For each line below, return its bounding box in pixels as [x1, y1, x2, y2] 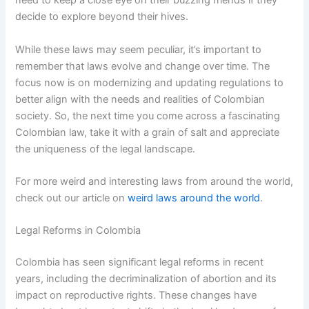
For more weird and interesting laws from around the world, [15, 175, 294, 188]
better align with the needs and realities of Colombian [15, 92, 266, 106]
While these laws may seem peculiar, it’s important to [15, 43, 262, 56]
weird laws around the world [128, 192, 261, 204]
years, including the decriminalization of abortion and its [15, 272, 277, 286]
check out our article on [15, 192, 128, 204]
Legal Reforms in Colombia [15, 224, 141, 237]
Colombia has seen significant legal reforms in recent [15, 256, 264, 269]
